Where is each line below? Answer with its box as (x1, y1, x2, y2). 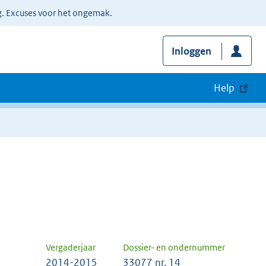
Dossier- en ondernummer (123, 242, 225, 254)
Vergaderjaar (46, 242, 96, 254)
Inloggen (171, 45, 211, 58)
